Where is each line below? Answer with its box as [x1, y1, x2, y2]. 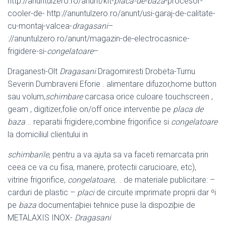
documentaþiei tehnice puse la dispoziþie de [36, 200, 195, 210]
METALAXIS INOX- [8, 213, 75, 223]
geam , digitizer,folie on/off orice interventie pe [8, 104, 173, 115]
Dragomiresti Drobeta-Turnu [96, 67, 195, 77]
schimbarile [8, 150, 49, 160]
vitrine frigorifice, [8, 175, 68, 185]
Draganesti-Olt [8, 67, 60, 77]
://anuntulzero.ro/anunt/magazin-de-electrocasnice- [8, 34, 190, 44]
